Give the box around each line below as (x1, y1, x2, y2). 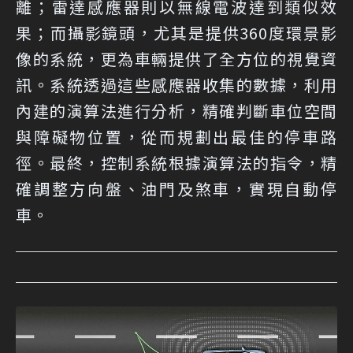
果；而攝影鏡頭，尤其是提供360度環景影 (16, 21, 337, 45)
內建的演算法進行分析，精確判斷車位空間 (16, 99, 337, 123)
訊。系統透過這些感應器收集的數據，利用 (16, 73, 337, 97)
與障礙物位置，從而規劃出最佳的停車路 (16, 125, 337, 149)
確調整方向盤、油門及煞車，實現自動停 (16, 177, 337, 201)
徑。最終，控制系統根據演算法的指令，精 (16, 151, 337, 175)
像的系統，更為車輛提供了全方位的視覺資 (16, 47, 337, 71)
